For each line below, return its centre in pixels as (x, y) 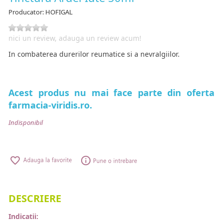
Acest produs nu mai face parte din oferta (111, 92)
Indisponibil (26, 122)
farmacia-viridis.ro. (50, 105)
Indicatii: (23, 217)
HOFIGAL (59, 12)
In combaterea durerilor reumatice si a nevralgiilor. (94, 54)
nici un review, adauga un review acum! (75, 38)
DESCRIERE (35, 199)
